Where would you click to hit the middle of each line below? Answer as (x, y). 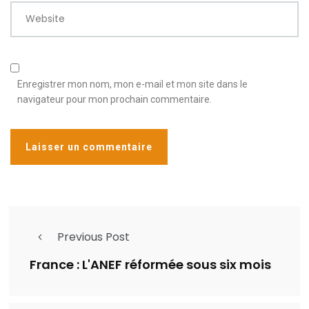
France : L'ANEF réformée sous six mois (150, 265)
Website (45, 19)
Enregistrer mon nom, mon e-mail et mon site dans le (132, 84)
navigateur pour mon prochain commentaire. (114, 100)
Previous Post (93, 237)
